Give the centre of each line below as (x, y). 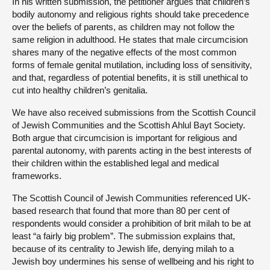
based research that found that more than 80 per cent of (121, 211)
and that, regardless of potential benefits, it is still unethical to (130, 77)
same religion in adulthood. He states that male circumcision (130, 39)
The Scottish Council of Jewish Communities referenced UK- (131, 198)
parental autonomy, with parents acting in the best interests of (132, 150)
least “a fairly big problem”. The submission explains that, (124, 236)
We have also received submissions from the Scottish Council (134, 112)
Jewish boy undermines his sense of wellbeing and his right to (133, 261)
